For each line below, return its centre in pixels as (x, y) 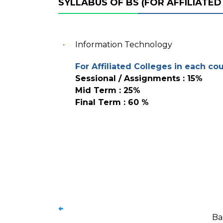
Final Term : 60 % (112, 102)
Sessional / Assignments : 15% (139, 78)
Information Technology (124, 45)
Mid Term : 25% (108, 90)
